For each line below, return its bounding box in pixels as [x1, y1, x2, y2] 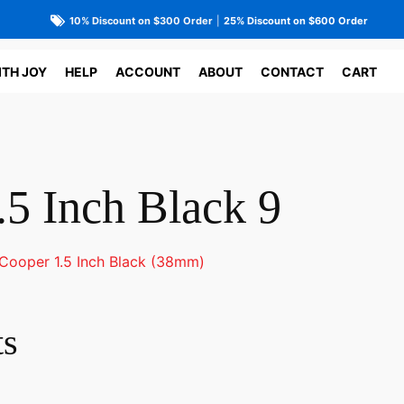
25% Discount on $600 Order [223, 14, 368, 27]
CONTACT [261, 63, 324, 79]
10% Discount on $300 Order [69, 14, 213, 27]
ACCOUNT [115, 63, 180, 79]
